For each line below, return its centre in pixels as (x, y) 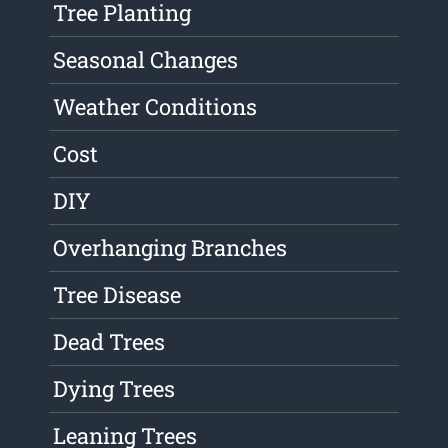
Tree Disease (117, 295)
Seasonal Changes (146, 60)
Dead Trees (109, 342)
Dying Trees (114, 389)
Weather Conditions (155, 107)
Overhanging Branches (170, 248)
